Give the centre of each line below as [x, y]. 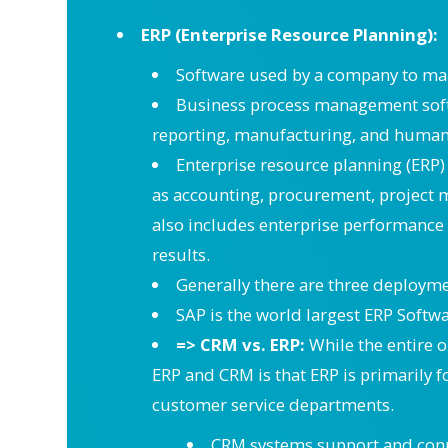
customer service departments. [273, 404]
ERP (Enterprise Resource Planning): [289, 34]
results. [181, 254]
